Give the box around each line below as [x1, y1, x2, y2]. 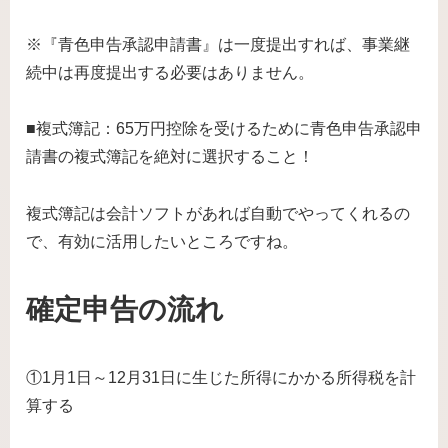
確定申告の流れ [26, 293, 224, 325]
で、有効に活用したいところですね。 [26, 233, 298, 251]
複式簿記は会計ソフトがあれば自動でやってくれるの [26, 205, 410, 223]
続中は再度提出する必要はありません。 [26, 63, 314, 81]
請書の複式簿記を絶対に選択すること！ [26, 148, 314, 166]
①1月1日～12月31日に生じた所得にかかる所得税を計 [26, 368, 416, 386]
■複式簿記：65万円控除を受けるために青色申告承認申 [26, 120, 422, 138]
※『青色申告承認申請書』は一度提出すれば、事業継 [26, 35, 410, 53]
